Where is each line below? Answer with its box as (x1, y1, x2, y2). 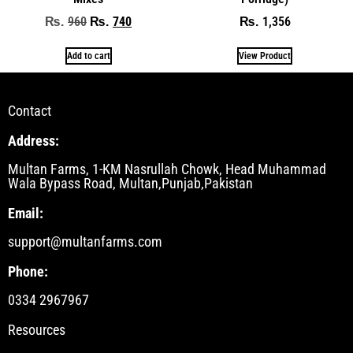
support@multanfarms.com (8, 232, 162, 250)
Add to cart (66, 50, 110, 61)
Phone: (8, 262, 48, 280)
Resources (8, 321, 65, 338)
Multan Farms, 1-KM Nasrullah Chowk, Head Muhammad (8, 160, 326, 177)
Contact (8, 102, 51, 119)
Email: (8, 204, 43, 221)
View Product (239, 50, 291, 61)
